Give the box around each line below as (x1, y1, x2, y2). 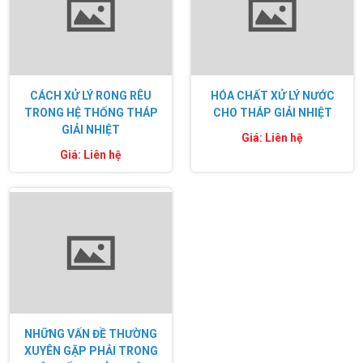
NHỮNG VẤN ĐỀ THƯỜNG (24, 327, 157, 341)
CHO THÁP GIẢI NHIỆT (212, 106, 332, 120)
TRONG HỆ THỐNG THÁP (23, 106, 158, 120)
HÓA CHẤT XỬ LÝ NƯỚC (210, 89, 335, 103)
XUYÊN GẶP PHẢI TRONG (23, 344, 158, 358)
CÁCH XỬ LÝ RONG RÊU (30, 89, 152, 103)
